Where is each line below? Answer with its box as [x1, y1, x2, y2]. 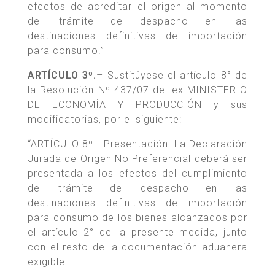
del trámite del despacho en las [28, 182, 247, 195]
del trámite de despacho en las [28, 15, 247, 28]
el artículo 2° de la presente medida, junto [28, 227, 247, 239]
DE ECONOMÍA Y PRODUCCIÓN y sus [28, 99, 247, 111]
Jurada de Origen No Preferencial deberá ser [28, 153, 247, 165]
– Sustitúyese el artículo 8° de [96, 69, 248, 82]
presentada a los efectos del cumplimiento [28, 168, 247, 180]
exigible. [28, 256, 68, 268]
